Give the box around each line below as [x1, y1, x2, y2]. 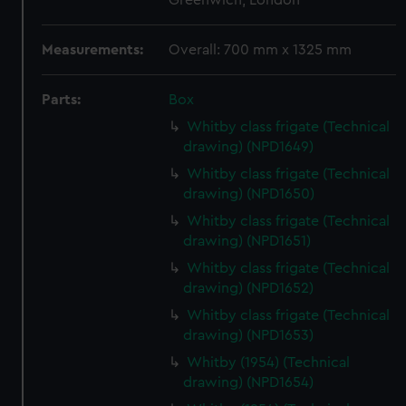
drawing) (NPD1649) [183, 140, 314, 154]
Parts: [42, 92, 82, 107]
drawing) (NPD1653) [183, 328, 314, 343]
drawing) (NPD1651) [183, 234, 312, 248]
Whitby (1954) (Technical [187, 355, 351, 370]
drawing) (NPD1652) [183, 281, 314, 295]
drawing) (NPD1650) [183, 187, 315, 201]
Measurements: [42, 43, 144, 57]
